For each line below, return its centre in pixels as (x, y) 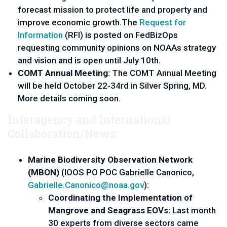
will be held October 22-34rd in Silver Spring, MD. (112, 86)
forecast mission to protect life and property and (112, 10)
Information (40, 35)
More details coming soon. (69, 98)
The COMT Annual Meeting (164, 73)
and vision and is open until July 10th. (89, 60)
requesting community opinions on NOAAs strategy (117, 48)
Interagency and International (89, 119)
